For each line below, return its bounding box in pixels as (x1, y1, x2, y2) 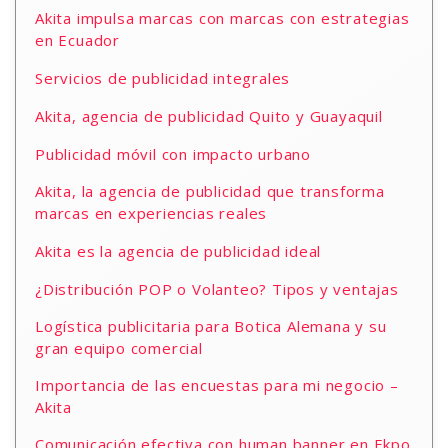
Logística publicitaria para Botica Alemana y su (35, 316, 387, 336)
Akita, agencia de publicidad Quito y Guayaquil (35, 106, 383, 126)
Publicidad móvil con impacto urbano (35, 144, 311, 164)
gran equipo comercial (35, 338, 203, 358)
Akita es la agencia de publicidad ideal (35, 241, 322, 261)
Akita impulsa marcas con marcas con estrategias (35, 8, 410, 28)
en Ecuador (35, 30, 121, 50)
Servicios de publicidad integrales (35, 68, 291, 88)
